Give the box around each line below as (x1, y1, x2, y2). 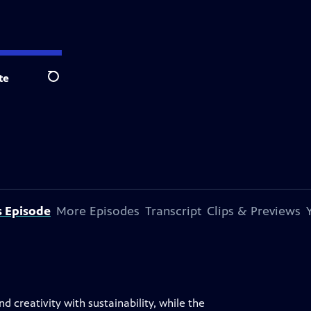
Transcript (145, 203, 201, 219)
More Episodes (56, 203, 140, 219)
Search (47, 77, 81, 91)
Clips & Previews (207, 203, 301, 219)
